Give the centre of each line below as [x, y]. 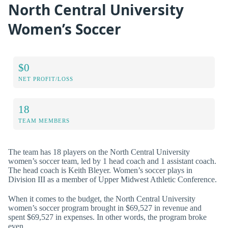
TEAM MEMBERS [44, 121]
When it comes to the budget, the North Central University [102, 198]
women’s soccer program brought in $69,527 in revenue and [105, 208]
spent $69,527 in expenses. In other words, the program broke [107, 217]
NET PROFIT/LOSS [46, 79]
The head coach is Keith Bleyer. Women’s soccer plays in [100, 170]
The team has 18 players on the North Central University [99, 152]
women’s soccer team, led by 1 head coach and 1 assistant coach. [112, 161]
